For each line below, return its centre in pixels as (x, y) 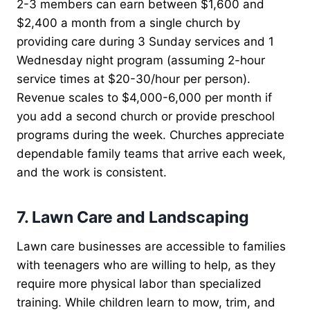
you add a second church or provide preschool (146, 116)
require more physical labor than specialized (139, 283)
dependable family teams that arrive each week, (151, 153)
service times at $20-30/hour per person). (134, 79)
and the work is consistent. (92, 172)
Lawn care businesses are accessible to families (151, 246)
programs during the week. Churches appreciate (151, 135)
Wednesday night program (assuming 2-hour (141, 60)
